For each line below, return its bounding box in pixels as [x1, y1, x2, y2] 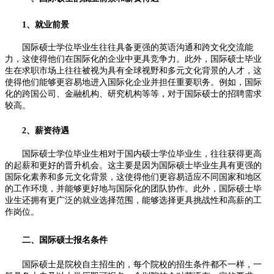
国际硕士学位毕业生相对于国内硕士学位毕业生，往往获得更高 [5, 149, 262, 158]
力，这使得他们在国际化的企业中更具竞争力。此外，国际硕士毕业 [5, 54, 262, 64]
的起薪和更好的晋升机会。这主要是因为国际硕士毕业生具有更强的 [5, 160, 262, 170]
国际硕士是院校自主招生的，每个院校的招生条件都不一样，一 [5, 259, 262, 269]
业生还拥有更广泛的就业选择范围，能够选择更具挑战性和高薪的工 [5, 195, 262, 205]
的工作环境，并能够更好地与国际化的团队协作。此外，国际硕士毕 [5, 183, 262, 193]
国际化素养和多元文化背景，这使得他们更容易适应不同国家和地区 [5, 172, 262, 182]
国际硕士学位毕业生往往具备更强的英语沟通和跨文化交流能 [5, 43, 253, 53]
